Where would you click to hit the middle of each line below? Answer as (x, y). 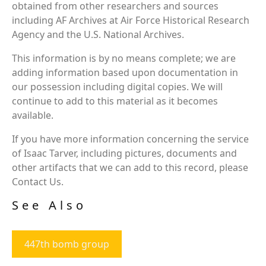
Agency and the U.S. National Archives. (98, 34)
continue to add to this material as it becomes (115, 101)
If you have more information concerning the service (130, 139)
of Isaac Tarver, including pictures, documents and (124, 153)
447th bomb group (67, 244)
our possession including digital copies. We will (117, 86)
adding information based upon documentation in (125, 72)
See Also (49, 205)
